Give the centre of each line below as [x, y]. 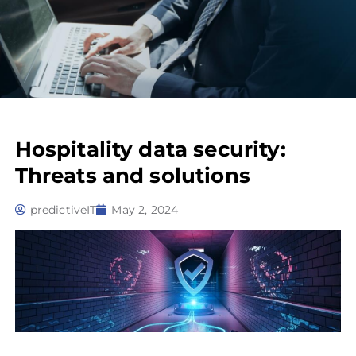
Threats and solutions [132, 176]
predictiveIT [63, 210]
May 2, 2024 [145, 210]
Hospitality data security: [150, 150]
